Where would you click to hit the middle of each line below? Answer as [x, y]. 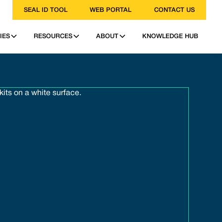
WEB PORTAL [111, 10]
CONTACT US [175, 10]
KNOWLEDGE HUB [170, 36]
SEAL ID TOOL [45, 10]
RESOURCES [53, 36]
